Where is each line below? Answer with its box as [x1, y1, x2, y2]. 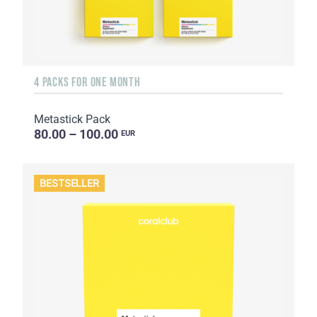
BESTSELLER [40, 177, 100, 190]
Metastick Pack [34, 113, 110, 127]
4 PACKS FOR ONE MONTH [34, 75, 141, 90]
